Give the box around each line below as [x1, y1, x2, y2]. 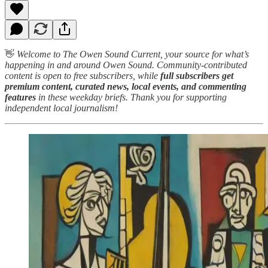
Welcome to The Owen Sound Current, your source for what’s [17, 48, 249, 59]
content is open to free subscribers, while [5, 70, 160, 81]
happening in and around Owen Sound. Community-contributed [5, 59, 247, 70]
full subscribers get [160, 70, 233, 81]
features [5, 92, 36, 102]
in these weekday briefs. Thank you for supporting [36, 92, 227, 102]
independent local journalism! [5, 102, 118, 113]
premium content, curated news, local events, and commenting [5, 81, 246, 92]
